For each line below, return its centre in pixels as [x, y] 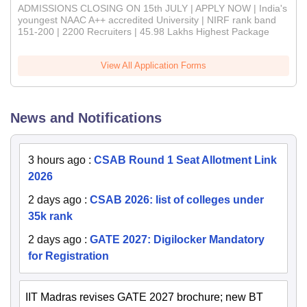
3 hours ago [57, 160]
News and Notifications [86, 118]
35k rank [50, 217]
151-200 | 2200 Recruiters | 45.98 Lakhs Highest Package [144, 32]
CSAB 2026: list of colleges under [177, 200]
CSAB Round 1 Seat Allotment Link [185, 160]
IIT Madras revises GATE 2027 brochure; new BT [144, 297]
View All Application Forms [153, 66]
